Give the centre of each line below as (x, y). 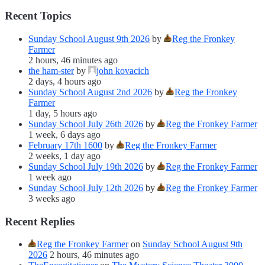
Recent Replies (40, 221)
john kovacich (123, 71)
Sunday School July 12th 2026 (86, 188)
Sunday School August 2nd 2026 (90, 92)
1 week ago (50, 177)
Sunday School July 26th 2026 (86, 124)
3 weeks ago (52, 199)
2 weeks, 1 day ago (64, 156)
